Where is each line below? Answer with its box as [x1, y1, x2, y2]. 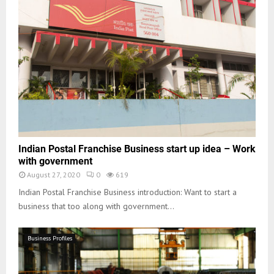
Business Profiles [28, 234, 72, 243]
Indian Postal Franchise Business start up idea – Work [18, 143, 256, 155]
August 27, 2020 [27, 170, 80, 180]
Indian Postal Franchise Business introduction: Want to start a [18, 187, 237, 198]
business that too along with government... [18, 201, 174, 212]
